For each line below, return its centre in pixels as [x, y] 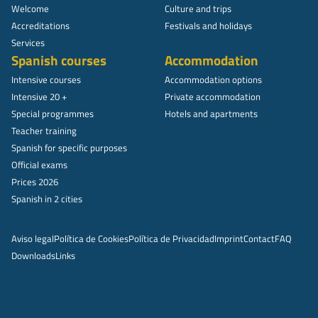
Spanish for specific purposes [69, 147]
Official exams [39, 164]
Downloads [33, 255]
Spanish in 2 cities [47, 198]
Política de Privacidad [171, 238]
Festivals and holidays [208, 25]
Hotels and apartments [211, 113]
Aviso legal [33, 238]
